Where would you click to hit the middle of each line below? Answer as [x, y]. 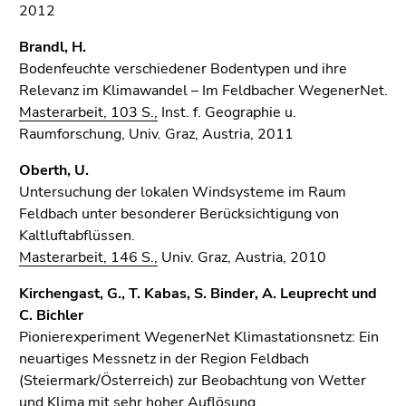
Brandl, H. [53, 47]
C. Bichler [51, 315]
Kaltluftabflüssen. [77, 236]
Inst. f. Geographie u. [227, 112]
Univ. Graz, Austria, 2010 [242, 257]
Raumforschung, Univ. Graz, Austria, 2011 [156, 134]
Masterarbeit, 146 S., [88, 257]
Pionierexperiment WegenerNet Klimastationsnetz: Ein [199, 337]
